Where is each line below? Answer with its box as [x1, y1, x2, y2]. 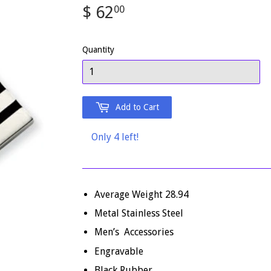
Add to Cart [116, 102, 159, 112]
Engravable [94, 245, 143, 257]
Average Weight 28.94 [94, 188, 189, 200]
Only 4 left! [91, 131, 139, 143]
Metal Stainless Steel [94, 207, 183, 220]
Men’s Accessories [94, 226, 174, 238]
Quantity [82, 44, 114, 54]
